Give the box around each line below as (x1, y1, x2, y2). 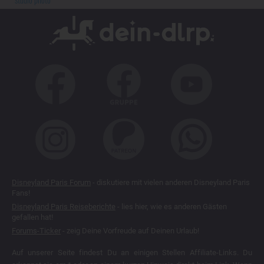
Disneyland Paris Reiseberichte (12, 202, 115, 211)
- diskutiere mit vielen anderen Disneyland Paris (91, 177, 250, 187)
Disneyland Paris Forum (12, 177, 91, 187)
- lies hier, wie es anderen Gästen (115, 202, 227, 211)
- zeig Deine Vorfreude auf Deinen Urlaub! (61, 226, 199, 235)
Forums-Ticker (12, 226, 61, 235)
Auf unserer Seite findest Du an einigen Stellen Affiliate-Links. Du (12, 247, 252, 257)
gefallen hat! (12, 212, 53, 222)
